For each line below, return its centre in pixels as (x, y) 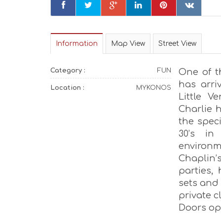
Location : (67, 88)
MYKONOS (153, 88)
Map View (128, 44)
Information (77, 44)
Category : (68, 71)
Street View (177, 44)
